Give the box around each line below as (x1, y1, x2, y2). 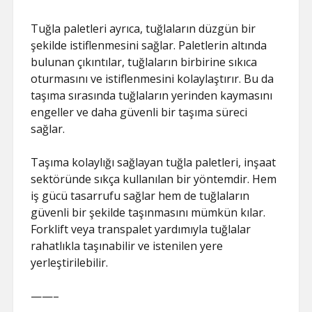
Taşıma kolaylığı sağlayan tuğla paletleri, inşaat (31, 155, 276, 170)
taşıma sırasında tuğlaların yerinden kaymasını (31, 88, 273, 103)
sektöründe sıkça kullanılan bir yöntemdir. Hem (31, 171, 277, 187)
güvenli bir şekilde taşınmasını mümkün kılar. (31, 205, 266, 220)
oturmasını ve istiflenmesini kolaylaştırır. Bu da (31, 71, 274, 86)
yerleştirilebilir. (31, 255, 109, 270)
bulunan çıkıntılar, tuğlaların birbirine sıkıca (31, 54, 258, 70)
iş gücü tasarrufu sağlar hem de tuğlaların (31, 188, 250, 203)
